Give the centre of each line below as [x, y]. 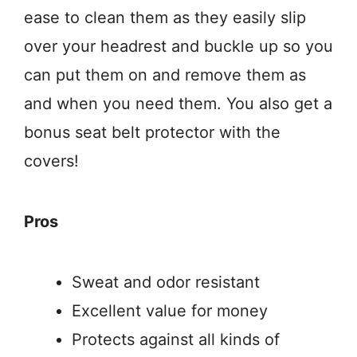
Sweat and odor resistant [166, 282]
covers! [51, 161]
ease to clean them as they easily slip [165, 18]
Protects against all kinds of [176, 340]
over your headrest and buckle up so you [178, 47]
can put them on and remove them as [165, 75]
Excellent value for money [170, 311]
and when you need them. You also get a [178, 104]
